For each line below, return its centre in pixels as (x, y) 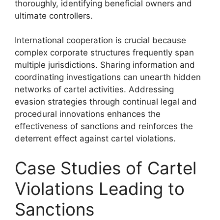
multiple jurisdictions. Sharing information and (105, 65)
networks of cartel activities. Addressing (94, 89)
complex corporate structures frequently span (104, 53)
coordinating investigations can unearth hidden (108, 77)
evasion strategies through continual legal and (106, 102)
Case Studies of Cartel (106, 168)
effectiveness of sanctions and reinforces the (104, 126)
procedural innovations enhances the (88, 114)
